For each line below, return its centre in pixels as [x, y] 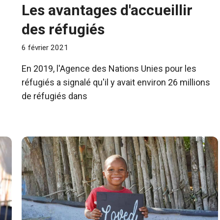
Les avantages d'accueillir [107, 10]
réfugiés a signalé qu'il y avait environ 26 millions [116, 82]
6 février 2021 [45, 48]
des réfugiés [63, 29]
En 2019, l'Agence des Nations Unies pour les [109, 69]
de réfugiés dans [55, 96]
